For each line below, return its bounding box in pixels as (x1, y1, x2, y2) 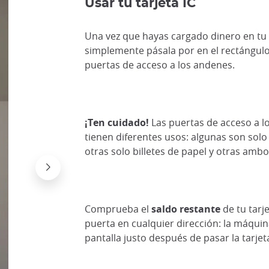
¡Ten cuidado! (84, 116, 149, 130)
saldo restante (151, 202, 220, 216)
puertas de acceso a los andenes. (84, 58, 235, 72)
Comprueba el (84, 202, 151, 216)
